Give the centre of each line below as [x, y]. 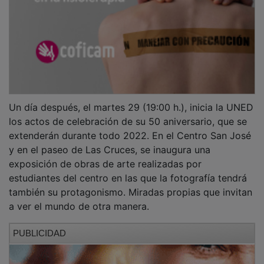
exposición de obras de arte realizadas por [105, 155]
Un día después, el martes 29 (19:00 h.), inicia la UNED [131, 99]
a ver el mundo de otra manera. [80, 198]
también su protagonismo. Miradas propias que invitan [131, 184]
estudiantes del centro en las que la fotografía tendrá [128, 169]
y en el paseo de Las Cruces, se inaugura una [110, 141]
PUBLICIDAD [39, 225]
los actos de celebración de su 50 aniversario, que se [128, 113]
